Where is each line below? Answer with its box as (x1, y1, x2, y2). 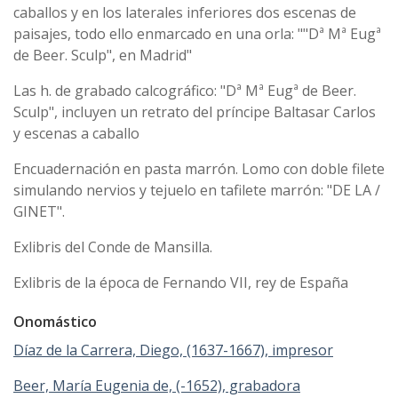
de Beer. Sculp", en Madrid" (13, 45, 192, 66)
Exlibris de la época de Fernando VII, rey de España (13, 273, 348, 293)
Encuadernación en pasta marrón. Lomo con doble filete (13, 159, 385, 179)
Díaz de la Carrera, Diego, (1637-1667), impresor (13, 340, 333, 361)
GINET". (13, 202, 65, 222)
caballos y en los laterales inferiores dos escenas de (13, 3, 356, 23)
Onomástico (13, 312, 97, 332)
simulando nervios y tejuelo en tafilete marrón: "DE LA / (13, 180, 380, 201)
